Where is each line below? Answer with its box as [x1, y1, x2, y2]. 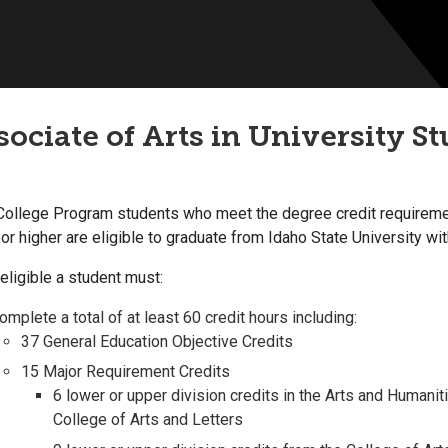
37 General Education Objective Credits [21, 332, 293, 351]
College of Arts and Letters [53, 410, 243, 430]
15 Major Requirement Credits [21, 362, 230, 382]
